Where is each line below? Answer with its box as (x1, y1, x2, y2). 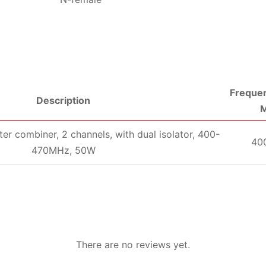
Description (36, 94, 90, 106)
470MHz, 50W (31, 144, 96, 156)
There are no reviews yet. (76, 238, 190, 251)
